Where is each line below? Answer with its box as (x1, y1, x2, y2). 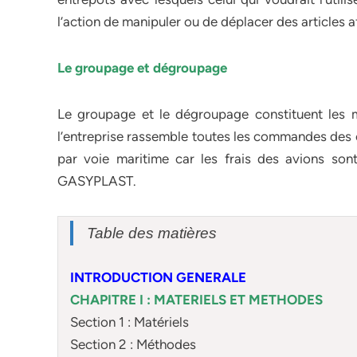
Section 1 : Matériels (70, 313, 189, 330)
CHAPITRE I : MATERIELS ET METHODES (70, 291, 323, 308)
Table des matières (87, 225, 217, 241)
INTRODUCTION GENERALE (70, 269, 246, 285)
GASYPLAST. (57, 173, 136, 189)
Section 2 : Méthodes (70, 335, 196, 352)
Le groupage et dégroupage (57, 60, 230, 76)
